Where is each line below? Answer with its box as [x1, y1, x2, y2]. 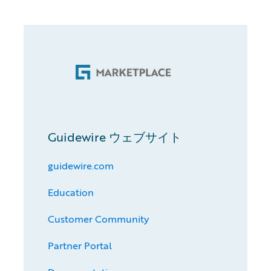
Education [47, 185, 94, 200]
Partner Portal [47, 238, 112, 253]
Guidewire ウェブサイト [47, 128, 181, 146]
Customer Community [47, 212, 149, 226]
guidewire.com [47, 158, 114, 173]
